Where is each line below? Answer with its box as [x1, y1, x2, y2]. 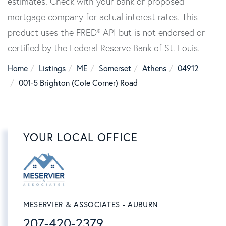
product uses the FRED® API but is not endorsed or [8, 27, 205, 39]
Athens [142, 63, 166, 74]
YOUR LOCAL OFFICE [23, 130, 138, 145]
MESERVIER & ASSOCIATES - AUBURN [23, 200, 159, 210]
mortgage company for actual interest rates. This [8, 11, 198, 23]
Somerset [99, 63, 131, 74]
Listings [39, 63, 66, 74]
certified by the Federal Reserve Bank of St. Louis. [8, 42, 200, 54]
